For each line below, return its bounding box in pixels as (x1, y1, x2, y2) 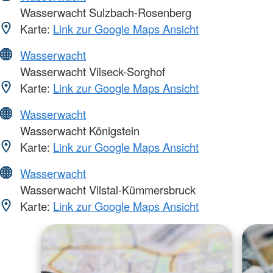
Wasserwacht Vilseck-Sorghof (17, 63, 165, 79)
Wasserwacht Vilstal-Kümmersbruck (17, 181, 196, 197)
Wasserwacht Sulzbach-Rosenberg (17, 4, 191, 20)
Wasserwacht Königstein (17, 122, 140, 138)
